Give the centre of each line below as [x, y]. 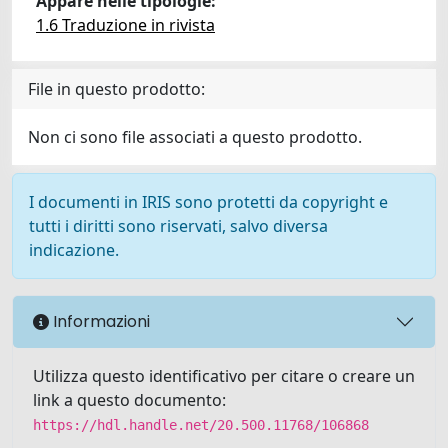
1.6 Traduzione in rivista [125, 24]
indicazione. [74, 249]
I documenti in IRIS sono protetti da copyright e [208, 201]
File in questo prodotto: [116, 88]
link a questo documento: [129, 399]
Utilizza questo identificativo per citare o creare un [224, 375]
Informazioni [99, 322]
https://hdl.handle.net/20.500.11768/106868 [201, 424]
